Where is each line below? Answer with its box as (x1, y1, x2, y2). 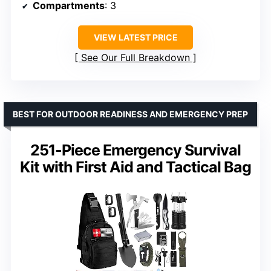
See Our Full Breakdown (81, 51, 190, 64)
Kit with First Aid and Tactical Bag (20, 157, 251, 176)
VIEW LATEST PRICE (93, 31, 178, 42)
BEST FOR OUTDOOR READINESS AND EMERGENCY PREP (13, 108, 248, 119)
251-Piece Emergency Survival (30, 140, 241, 159)
